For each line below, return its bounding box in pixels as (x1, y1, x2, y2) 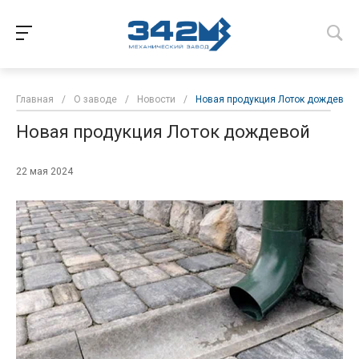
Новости (137, 94, 175, 106)
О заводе (74, 94, 117, 106)
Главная (16, 94, 54, 106)
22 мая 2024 (16, 166, 73, 178)
